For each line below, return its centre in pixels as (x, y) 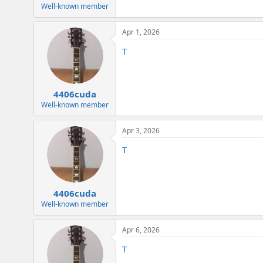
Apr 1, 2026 (141, 32)
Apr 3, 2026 (141, 131)
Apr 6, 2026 (141, 230)
